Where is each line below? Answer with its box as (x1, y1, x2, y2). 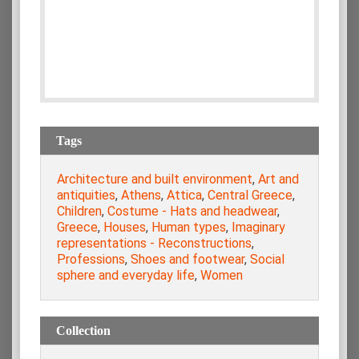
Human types (151, 220, 226, 236)
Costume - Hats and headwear (107, 204, 277, 220)
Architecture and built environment (57, 171, 252, 188)
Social (250, 252, 284, 268)
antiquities (57, 188, 115, 204)
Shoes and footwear (131, 252, 244, 268)
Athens (121, 188, 161, 204)
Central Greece (208, 188, 292, 204)
